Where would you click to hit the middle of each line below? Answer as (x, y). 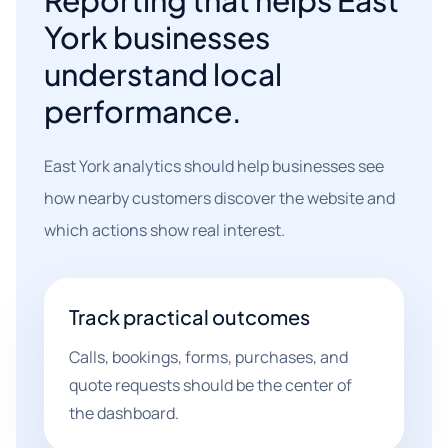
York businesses (157, 37)
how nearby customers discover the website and (219, 198)
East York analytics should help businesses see (214, 166)
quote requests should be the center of (210, 385)
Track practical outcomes (189, 316)
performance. (143, 111)
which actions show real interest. (164, 230)
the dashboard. (124, 413)
